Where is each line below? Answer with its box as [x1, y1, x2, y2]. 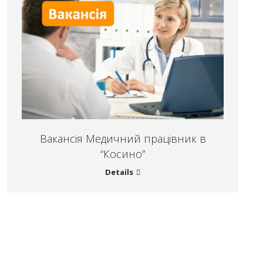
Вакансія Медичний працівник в [39, 131, 206, 146]
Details [105, 167, 133, 178]
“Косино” [100, 147, 145, 161]
